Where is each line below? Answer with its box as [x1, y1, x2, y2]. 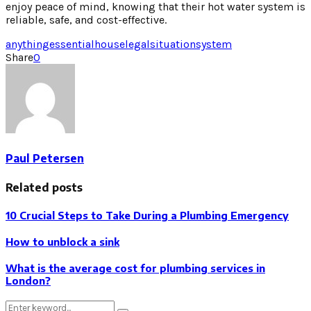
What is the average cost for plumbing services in [6, 262, 265, 275]
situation [150, 37, 196, 51]
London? [6, 274, 51, 287]
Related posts [6, 180, 83, 195]
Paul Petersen [6, 151, 84, 166]
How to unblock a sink [6, 235, 119, 249]
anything [6, 37, 49, 51]
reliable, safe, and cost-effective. [6, 12, 167, 26]
